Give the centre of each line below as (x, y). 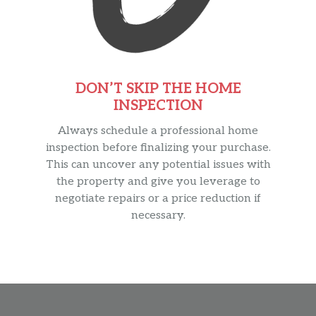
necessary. (158, 216)
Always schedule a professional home (158, 131)
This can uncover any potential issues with (158, 165)
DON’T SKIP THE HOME (158, 89)
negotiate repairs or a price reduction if (158, 199)
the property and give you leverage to (158, 182)
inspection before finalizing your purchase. (158, 148)
